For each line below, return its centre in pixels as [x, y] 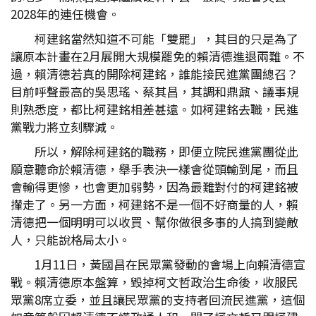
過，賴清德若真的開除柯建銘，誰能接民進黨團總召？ [154, 74]
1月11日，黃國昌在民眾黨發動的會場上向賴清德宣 [170, 264]
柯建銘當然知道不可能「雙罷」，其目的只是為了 [166, 38]
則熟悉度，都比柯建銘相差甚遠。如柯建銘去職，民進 [154, 109]
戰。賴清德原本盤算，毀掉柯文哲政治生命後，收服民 [154, 282]
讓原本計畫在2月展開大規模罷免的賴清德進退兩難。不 [158, 56]
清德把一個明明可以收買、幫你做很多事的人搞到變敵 [154, 222]
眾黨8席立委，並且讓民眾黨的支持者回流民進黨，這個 [158, 299]
